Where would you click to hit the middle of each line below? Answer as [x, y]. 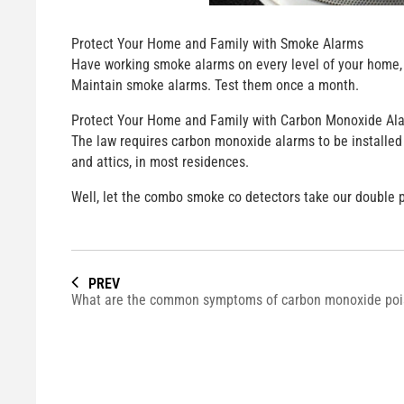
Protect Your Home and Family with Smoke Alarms [217, 44]
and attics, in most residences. [160, 161]
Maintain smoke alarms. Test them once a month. [215, 85]
